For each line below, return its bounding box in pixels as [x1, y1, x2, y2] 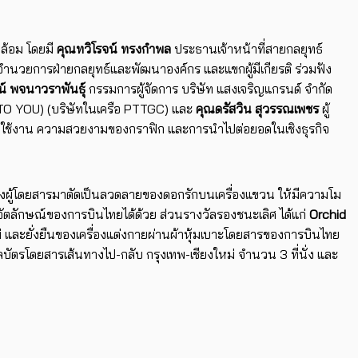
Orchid [306, 206, 346, 223]
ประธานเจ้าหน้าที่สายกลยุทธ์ [171, 41, 323, 58]
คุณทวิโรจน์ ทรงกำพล [57, 41, 171, 58]
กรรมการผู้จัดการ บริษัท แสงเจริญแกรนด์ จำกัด [86, 81, 332, 97]
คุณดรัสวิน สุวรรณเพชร [196, 101, 319, 117]
